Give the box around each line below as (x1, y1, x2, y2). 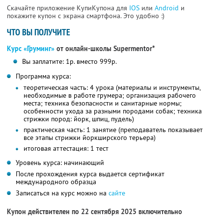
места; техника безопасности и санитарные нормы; (24, 99, 182, 108)
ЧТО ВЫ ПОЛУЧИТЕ (7, 27, 70, 38)
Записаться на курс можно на (16, 189, 109, 198)
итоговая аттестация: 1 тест (24, 144, 109, 153)
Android (155, 3, 181, 13)
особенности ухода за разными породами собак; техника (24, 107, 202, 116)
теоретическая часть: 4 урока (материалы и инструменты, (24, 83, 201, 92)
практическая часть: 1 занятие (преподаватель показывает (24, 125, 203, 135)
